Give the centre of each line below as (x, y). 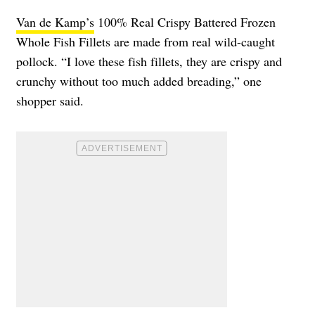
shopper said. (50, 101)
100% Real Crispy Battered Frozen (185, 22)
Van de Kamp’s (55, 22)
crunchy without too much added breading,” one (139, 81)
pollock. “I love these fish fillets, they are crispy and (149, 62)
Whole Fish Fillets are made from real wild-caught (146, 42)
